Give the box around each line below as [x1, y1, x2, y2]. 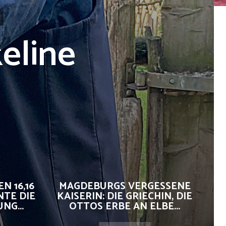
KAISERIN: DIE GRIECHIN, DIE [57, 188, 192, 205]
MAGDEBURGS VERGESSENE [59, 178, 191, 195]
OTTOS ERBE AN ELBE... [69, 198, 180, 215]
